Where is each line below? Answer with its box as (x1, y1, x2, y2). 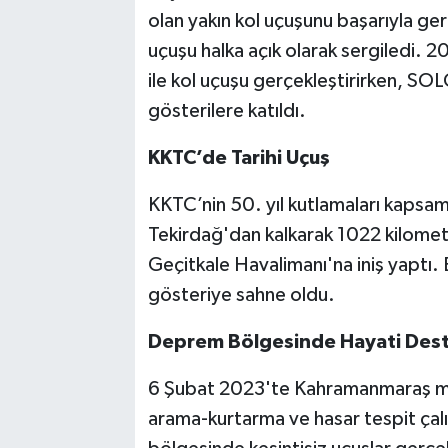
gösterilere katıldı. (147, 101, 306, 122)
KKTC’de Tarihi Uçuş (147, 148, 330, 169)
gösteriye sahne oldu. (147, 285, 335, 306)
